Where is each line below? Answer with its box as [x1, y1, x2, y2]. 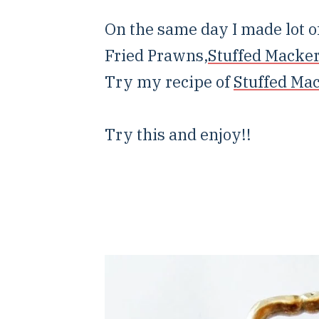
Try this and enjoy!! [105, 124, 251, 145]
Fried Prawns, [105, 45, 208, 66]
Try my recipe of [105, 71, 234, 92]
